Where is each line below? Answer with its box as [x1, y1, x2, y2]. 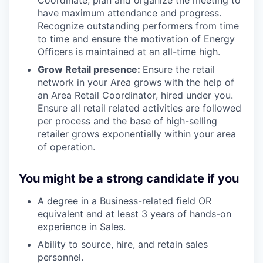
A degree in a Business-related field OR [38, 195, 211, 207]
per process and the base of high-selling [38, 115, 217, 127]
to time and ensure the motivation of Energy [38, 33, 235, 45]
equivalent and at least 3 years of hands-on [38, 208, 231, 220]
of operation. [38, 141, 95, 153]
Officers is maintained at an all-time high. [38, 46, 220, 58]
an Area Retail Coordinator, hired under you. [38, 89, 233, 101]
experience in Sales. [38, 221, 126, 232]
